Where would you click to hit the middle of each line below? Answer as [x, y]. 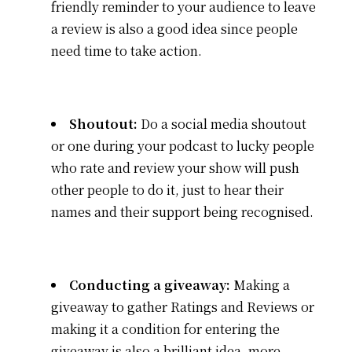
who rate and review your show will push [175, 167]
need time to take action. [126, 50]
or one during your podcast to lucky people [182, 145]
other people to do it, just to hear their [167, 189]
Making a [261, 284]
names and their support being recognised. [182, 211]
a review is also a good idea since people [174, 28]
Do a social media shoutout [222, 123]
